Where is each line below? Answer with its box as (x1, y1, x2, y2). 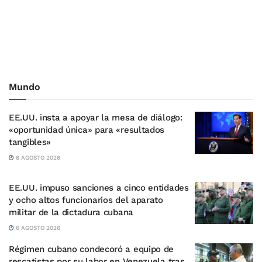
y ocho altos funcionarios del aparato (9, 195, 163, 206)
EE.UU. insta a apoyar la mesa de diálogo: (9, 112, 182, 123)
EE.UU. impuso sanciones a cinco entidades (9, 182, 189, 194)
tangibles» (9, 137, 51, 148)
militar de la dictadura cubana (9, 207, 133, 218)
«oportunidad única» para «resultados (9, 125, 165, 136)
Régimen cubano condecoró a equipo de (9, 244, 174, 255)
